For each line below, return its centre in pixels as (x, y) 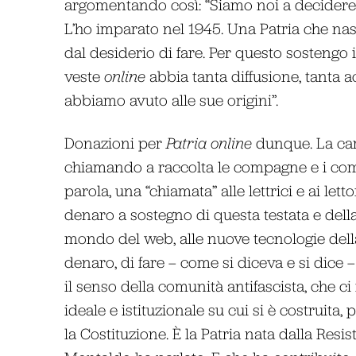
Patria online (209, 142)
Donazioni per (115, 142)
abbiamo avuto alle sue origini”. (171, 99)
